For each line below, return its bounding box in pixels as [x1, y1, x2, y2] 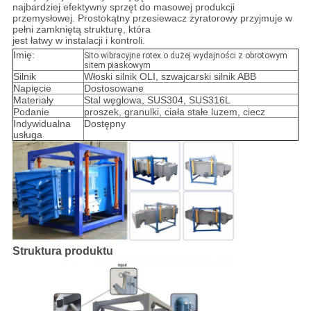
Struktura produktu [12, 244, 113, 257]
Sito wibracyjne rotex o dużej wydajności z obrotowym [83, 51, 287, 61]
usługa [12, 129, 42, 141]
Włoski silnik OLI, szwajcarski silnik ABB [83, 71, 256, 83]
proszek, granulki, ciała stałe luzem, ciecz [83, 106, 265, 118]
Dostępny [83, 118, 126, 130]
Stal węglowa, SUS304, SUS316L [83, 94, 230, 106]
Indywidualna [12, 118, 71, 130]
